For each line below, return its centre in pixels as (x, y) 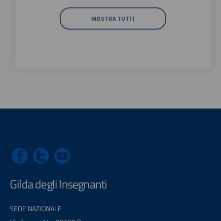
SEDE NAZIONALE (36, 208)
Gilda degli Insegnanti (58, 184)
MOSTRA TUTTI (113, 18)
